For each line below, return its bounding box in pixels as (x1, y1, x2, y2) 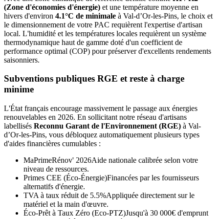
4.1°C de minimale (55, 11, 116, 20)
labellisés (4, 122, 34, 131)
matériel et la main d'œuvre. (23, 200, 109, 209)
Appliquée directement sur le (106, 191, 195, 200)
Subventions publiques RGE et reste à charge (4, 73, 184, 84)
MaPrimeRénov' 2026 (23, 156, 91, 165)
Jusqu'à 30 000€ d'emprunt (126, 209, 208, 218)
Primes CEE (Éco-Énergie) (23, 174, 107, 182)
